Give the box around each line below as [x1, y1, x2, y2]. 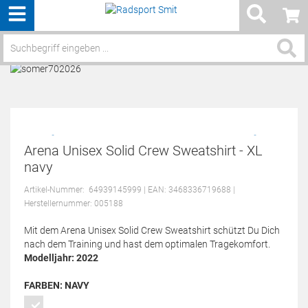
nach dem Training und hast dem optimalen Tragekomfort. [24, 239, 270, 250]
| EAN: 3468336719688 [144, 185, 231, 195]
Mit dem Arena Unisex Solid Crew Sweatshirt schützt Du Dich [24, 225, 280, 236]
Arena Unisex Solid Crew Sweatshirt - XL [24, 142, 263, 159]
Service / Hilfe [220, 46, 278, 58]
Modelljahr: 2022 [24, 252, 98, 263]
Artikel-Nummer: [24, 185, 89, 195]
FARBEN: [24, 280, 65, 291]
